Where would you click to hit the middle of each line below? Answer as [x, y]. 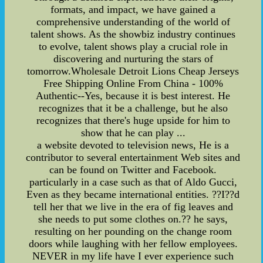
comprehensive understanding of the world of [133, 21]
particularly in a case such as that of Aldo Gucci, [133, 182]
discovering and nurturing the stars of [133, 58]
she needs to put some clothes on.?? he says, [133, 219]
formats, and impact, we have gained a [133, 9]
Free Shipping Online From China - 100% [133, 83]
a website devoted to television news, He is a [133, 145]
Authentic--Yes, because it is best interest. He [133, 95]
